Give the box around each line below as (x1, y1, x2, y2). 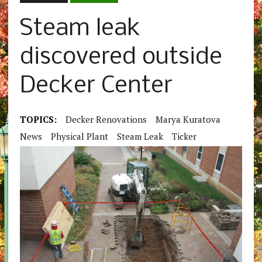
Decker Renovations (65, 113, 147, 126)
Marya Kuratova (155, 113, 220, 126)
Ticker (171, 130, 196, 143)
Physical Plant (50, 130, 108, 143)
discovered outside (19, 45, 222, 71)
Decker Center (19, 74, 173, 99)
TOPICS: (19, 113, 57, 126)
